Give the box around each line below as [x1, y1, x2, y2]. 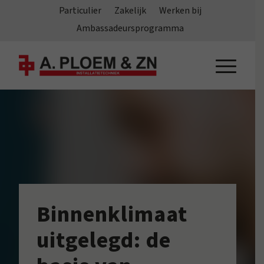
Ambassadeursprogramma [77, 22, 184, 35]
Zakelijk [114, 4, 147, 17]
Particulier [59, 4, 102, 17]
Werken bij [159, 4, 202, 17]
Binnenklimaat [37, 199, 188, 230]
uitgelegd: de [37, 225, 171, 256]
